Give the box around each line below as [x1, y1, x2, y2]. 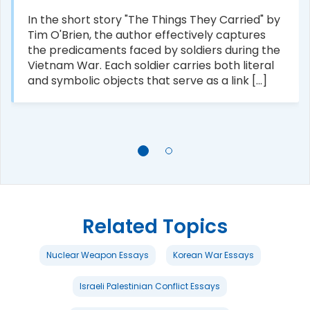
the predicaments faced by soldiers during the [28, 42, 280, 58]
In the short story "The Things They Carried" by [28, 11, 280, 28]
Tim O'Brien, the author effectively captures [28, 26, 266, 43]
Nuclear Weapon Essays [46, 248, 149, 261]
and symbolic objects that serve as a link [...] [28, 72, 267, 89]
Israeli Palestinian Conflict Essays [80, 280, 220, 292]
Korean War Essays [172, 248, 254, 261]
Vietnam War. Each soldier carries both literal [28, 57, 274, 73]
